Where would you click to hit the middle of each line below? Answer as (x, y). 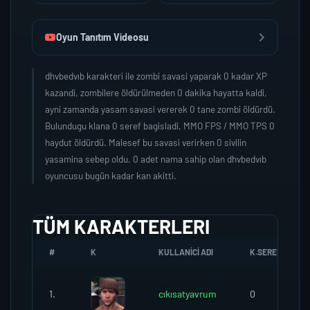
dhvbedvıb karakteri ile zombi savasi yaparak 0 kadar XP (156, 76)
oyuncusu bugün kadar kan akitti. (111, 175)
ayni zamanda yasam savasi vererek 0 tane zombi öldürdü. (160, 109)
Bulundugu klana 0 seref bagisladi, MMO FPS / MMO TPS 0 (160, 126)
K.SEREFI (267, 252)
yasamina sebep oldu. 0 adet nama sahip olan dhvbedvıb (156, 159)
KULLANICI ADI (186, 252)
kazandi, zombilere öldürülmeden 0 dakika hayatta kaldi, (156, 92)
